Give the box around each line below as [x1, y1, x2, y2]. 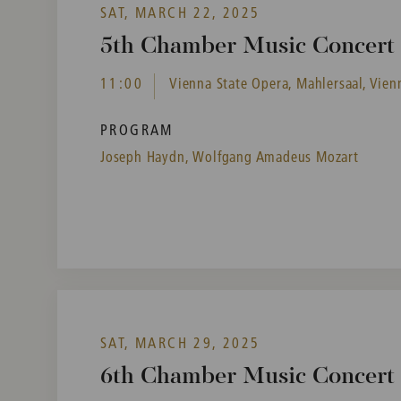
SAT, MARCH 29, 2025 [100, 333, 260, 353]
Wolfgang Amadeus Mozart [192, 147, 359, 166]
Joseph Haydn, [100, 147, 190, 166]
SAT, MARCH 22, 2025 [100, 3, 260, 22]
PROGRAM [100, 120, 174, 140]
